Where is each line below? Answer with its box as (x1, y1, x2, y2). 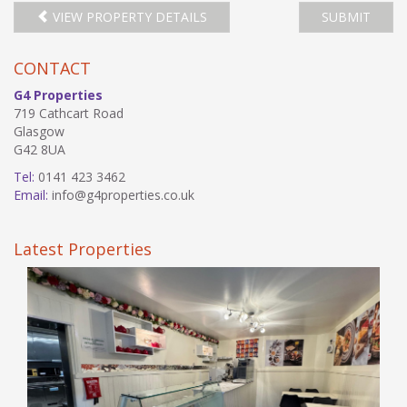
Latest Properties (14, 238, 152, 260)
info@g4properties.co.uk (48, 186, 194, 203)
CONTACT (14, 57, 91, 79)
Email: (14, 186, 48, 203)
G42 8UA (14, 141, 65, 158)
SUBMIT (322, 8, 371, 25)
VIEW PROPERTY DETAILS (49, 8, 207, 25)
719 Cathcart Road (14, 104, 124, 122)
